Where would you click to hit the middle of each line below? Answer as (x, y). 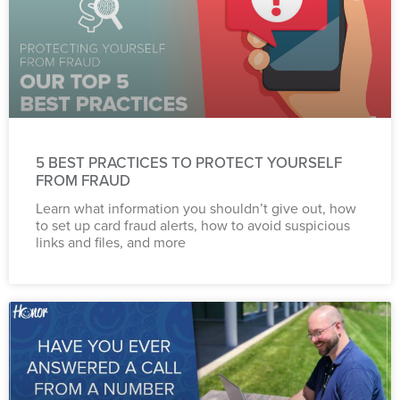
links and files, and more (111, 242)
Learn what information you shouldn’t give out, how (196, 208)
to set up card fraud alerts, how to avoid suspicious (193, 225)
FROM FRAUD (83, 180)
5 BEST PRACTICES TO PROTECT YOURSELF (189, 162)
